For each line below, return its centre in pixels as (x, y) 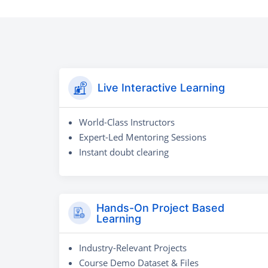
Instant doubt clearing (124, 152)
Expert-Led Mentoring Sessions (143, 137)
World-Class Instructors (127, 122)
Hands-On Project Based (161, 208)
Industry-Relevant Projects (133, 248)
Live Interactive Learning (161, 88)
